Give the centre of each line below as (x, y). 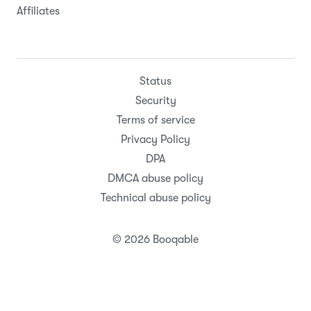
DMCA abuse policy (155, 179)
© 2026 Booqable (155, 240)
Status (155, 82)
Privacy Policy (155, 140)
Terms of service (155, 120)
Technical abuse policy (155, 198)
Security (155, 101)
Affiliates (38, 11)
